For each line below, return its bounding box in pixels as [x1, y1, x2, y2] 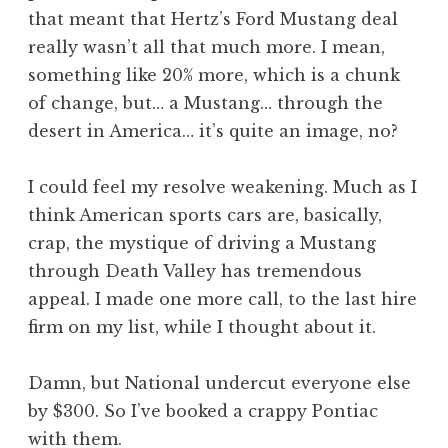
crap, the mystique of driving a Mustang [28, 233, 376, 254]
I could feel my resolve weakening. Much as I [28, 177, 417, 198]
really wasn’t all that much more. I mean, [28, 37, 385, 58]
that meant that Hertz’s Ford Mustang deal [28, 9, 398, 30]
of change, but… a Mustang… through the [28, 93, 383, 114]
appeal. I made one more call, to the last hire [28, 289, 417, 310]
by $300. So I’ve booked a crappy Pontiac [28, 401, 378, 422]
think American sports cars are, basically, [28, 205, 382, 226]
